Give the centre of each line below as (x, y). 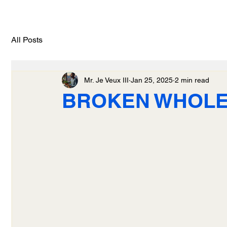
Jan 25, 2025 (152, 80)
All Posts (27, 40)
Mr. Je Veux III (106, 80)
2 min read (192, 80)
